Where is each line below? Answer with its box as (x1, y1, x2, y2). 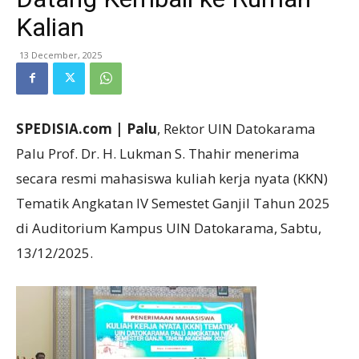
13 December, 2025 (19, 48, 102, 61)
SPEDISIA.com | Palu (16, 119, 157, 138)
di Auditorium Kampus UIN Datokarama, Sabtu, (16, 218, 321, 237)
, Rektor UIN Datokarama (157, 119, 316, 138)
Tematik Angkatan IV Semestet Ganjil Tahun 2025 (16, 193, 330, 212)
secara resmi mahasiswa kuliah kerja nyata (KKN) (16, 168, 328, 188)
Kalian (16, 11, 84, 42)
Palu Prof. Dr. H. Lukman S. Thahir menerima (16, 143, 300, 163)
